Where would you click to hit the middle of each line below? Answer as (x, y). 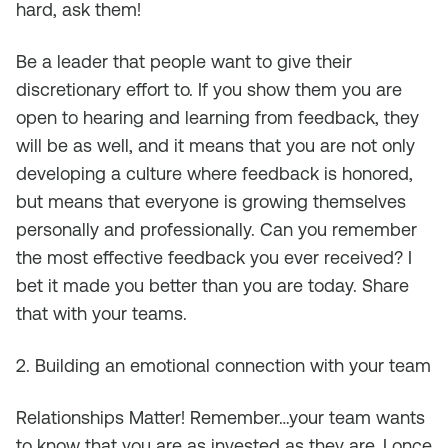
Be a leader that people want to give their (184, 61)
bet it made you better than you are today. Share (212, 285)
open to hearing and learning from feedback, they (217, 117)
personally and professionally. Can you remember (216, 229)
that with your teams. (101, 313)
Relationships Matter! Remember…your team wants (220, 417)
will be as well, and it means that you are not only (215, 145)
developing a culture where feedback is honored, (214, 173)
